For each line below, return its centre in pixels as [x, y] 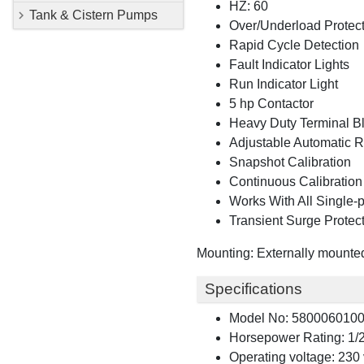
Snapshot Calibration [290, 162]
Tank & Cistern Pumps [93, 15]
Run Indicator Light [284, 84]
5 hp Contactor [271, 103]
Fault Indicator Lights [289, 64]
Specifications [253, 289]
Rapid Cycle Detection [294, 45]
